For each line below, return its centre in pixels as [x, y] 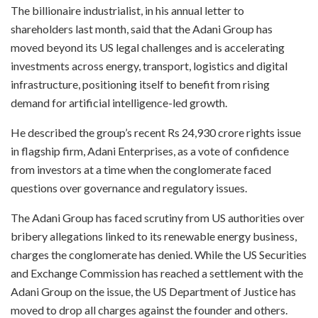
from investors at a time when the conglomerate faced [141, 169]
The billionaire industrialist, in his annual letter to [127, 10]
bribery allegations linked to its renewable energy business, [154, 236]
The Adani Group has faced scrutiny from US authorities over [158, 217]
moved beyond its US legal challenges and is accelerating [148, 47]
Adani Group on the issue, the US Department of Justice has [153, 291]
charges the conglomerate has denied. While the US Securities [159, 254]
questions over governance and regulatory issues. [129, 187]
